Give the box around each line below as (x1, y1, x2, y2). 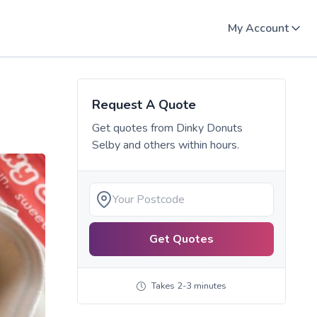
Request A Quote (91, 96, 196, 113)
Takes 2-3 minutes (151, 279, 226, 293)
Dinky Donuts (175, 120, 243, 136)
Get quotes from (91, 120, 176, 136)
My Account (228, 21, 289, 36)
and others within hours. (120, 137, 239, 153)
